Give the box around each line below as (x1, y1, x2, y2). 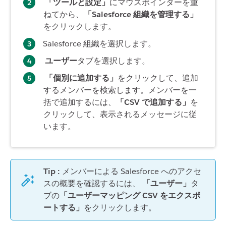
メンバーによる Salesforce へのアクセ (62, 165, 201, 177)
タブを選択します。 (77, 55, 150, 66)
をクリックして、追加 (118, 72, 198, 83)
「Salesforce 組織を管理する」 (84, 9, 198, 20)
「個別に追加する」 (45, 72, 118, 83)
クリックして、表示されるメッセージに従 (43, 108, 197, 120)
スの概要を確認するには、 (43, 178, 142, 189)
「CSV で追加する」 (116, 96, 190, 107)
